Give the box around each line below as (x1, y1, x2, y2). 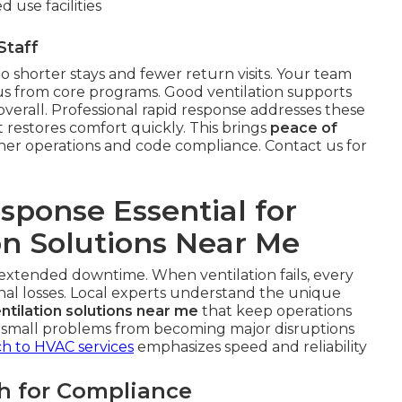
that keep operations (198, 301, 352, 319)
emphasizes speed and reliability (134, 337, 367, 355)
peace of (270, 118, 337, 136)
